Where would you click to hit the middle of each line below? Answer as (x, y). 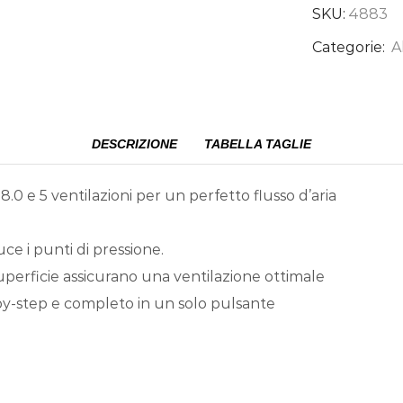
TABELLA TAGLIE (258, 144)
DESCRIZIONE (134, 144)
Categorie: (350, 47)
